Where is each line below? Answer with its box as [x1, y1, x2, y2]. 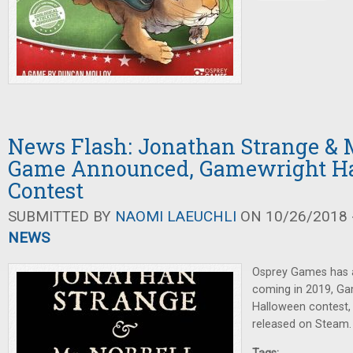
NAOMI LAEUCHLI [115, 207, 236, 225]
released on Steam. [252, 318, 351, 331]
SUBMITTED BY [8, 207, 115, 225]
